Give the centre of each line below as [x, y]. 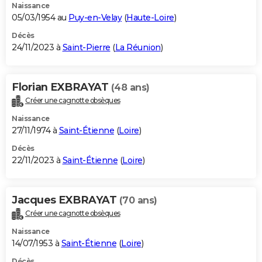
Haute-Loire [150, 18]
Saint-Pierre [86, 48]
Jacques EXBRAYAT [65, 200]
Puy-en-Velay [95, 18]
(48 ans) [130, 88]
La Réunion [138, 48]
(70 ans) [138, 200]
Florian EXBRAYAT [61, 87]
